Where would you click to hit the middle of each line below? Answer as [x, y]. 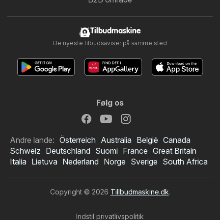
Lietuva [44, 162]
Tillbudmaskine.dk [139, 192]
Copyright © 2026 [80, 192]
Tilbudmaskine [115, 31]
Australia [116, 140]
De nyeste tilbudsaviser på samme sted [110, 43]
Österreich [78, 140]
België [147, 140]
